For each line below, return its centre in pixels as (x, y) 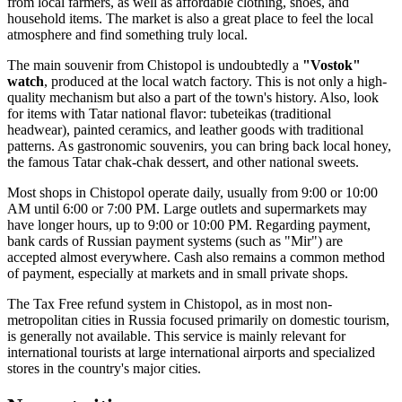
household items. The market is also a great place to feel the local (190, 18)
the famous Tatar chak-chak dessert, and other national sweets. (183, 162)
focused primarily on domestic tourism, (278, 319)
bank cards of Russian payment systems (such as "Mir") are (175, 240)
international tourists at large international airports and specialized (191, 352)
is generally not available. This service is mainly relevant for (176, 336)
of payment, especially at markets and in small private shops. (178, 273)
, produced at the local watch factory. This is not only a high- (215, 81)
